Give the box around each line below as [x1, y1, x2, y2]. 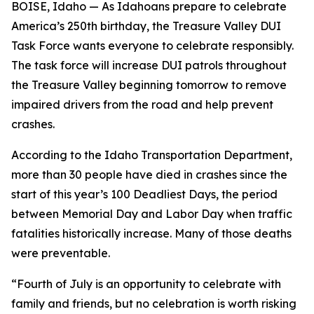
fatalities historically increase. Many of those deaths [11, 226, 292, 240]
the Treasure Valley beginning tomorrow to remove [11, 78, 287, 92]
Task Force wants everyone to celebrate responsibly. [11, 39, 294, 53]
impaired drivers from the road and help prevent [11, 97, 273, 111]
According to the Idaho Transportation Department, [11, 148, 292, 162]
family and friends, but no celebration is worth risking [11, 296, 296, 310]
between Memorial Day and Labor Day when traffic [11, 207, 292, 221]
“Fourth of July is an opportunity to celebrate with [11, 277, 281, 291]
